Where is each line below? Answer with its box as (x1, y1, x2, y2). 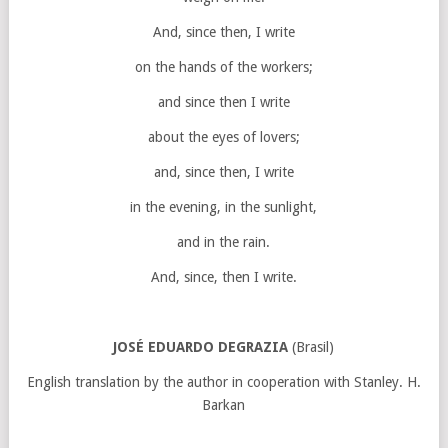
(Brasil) (288, 338, 335, 355)
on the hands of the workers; (134, 58, 313, 75)
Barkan (202, 396, 246, 413)
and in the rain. (177, 233, 271, 250)
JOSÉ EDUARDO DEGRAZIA (113, 338, 289, 355)
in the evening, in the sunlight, (130, 198, 318, 215)
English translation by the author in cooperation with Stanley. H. (26, 373, 421, 390)
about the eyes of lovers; (147, 128, 300, 145)
